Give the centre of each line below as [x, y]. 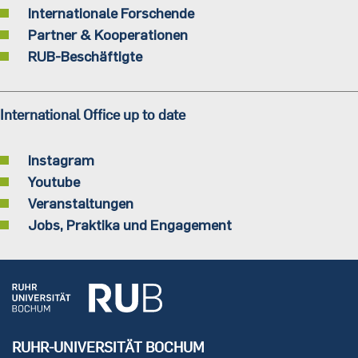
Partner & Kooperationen [108, 34]
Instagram [61, 159]
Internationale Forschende [111, 12]
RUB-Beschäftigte [85, 56]
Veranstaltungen [81, 203]
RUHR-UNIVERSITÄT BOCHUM [108, 347]
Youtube [54, 181]
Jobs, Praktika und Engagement [130, 224]
